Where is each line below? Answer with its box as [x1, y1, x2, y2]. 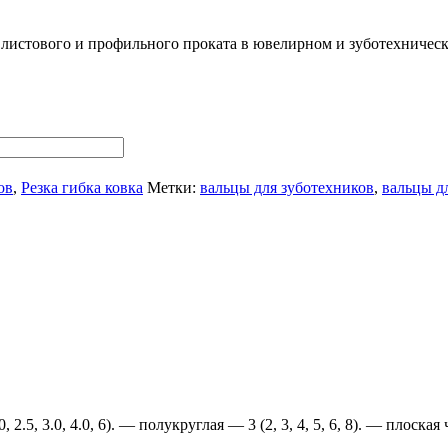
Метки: [147, 178, 200, 196]
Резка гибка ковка [21, 178, 143, 196]
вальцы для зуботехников [200, 178, 374, 196]
